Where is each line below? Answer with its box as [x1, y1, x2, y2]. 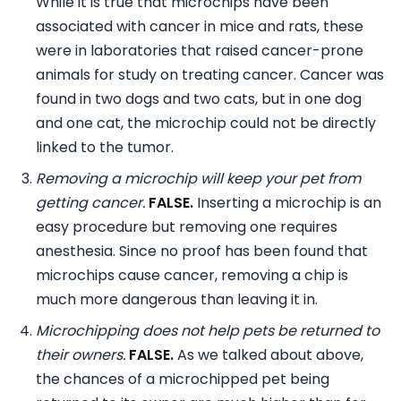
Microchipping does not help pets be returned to [36, 320, 380, 342]
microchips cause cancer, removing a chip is [36, 265, 348, 286]
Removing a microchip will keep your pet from [36, 168, 361, 190]
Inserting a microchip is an [193, 192, 381, 214]
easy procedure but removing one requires [36, 217, 337, 238]
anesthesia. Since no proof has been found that [36, 241, 368, 262]
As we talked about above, [174, 345, 363, 366]
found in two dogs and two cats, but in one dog [36, 89, 362, 110]
